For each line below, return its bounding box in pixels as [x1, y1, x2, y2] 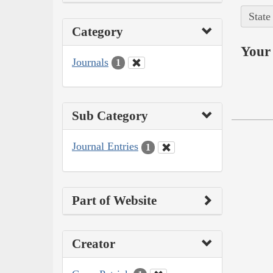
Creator [72, 236, 115, 251]
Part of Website [72, 193, 157, 208]
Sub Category [72, 108, 148, 124]
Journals [72, 55, 108, 68]
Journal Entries [72, 140, 138, 153]
